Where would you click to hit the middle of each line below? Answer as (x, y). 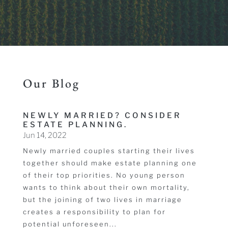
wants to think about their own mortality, (106, 188)
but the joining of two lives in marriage (102, 200)
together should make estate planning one (110, 163)
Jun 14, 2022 (45, 136)
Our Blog (51, 83)
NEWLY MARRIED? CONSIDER (102, 116)
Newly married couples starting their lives (109, 151)
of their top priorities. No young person (104, 175)
